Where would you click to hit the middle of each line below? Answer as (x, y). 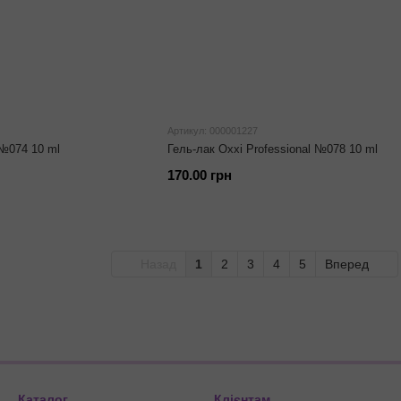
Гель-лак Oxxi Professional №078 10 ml (272, 149)
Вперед (349, 264)
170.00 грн (199, 175)
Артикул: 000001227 (212, 131)
